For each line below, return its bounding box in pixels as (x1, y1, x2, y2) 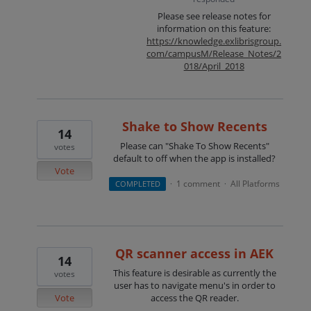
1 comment (176, 178, 220, 190)
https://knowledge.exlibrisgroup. (146, 35, 282, 47)
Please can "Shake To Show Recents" (119, 140, 269, 153)
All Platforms (230, 178, 280, 190)
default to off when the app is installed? (113, 152, 276, 165)
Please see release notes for (157, 10, 271, 22)
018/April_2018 (183, 60, 244, 72)
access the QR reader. (150, 292, 239, 305)
